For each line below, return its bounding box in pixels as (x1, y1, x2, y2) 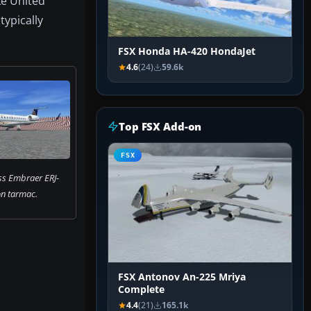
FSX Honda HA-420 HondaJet (118, 45, 255, 58)
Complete (118, 283, 165, 296)
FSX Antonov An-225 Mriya (118, 271, 246, 284)
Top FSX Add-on (119, 119, 202, 134)
